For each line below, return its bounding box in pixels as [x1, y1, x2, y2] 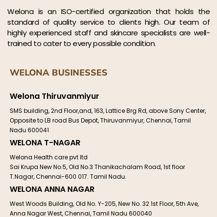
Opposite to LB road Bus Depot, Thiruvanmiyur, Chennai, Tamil [10, 116, 191, 124]
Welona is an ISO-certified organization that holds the [7, 6, 210, 16]
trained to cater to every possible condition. [7, 38, 156, 48]
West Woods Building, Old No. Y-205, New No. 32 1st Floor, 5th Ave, [10, 199, 199, 208]
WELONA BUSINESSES [10, 66, 108, 78]
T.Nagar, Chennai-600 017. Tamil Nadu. [10, 172, 126, 181]
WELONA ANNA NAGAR [10, 183, 94, 195]
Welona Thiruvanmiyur [10, 90, 99, 102]
